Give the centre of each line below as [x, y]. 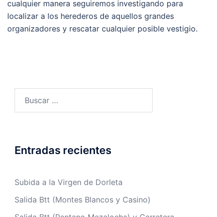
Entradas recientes [63, 150]
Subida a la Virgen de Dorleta [69, 182]
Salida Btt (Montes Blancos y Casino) [83, 199]
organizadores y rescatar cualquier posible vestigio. [102, 28]
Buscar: [27, 94]
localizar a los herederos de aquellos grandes [91, 16]
